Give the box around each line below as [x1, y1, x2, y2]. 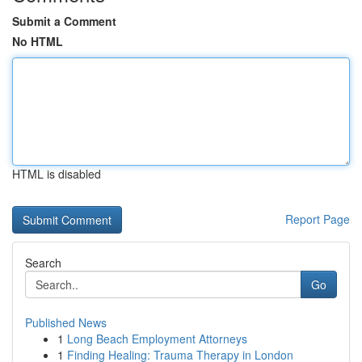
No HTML [12, 33, 63, 49]
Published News [25, 314, 107, 330]
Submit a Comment [12, 13, 116, 29]
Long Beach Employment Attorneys [67, 330, 247, 347]
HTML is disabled [12, 166, 101, 182]
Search [25, 255, 61, 271]
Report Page [285, 211, 350, 227]
